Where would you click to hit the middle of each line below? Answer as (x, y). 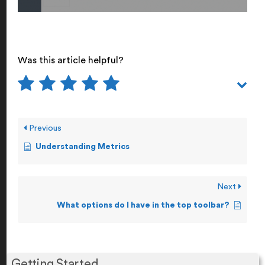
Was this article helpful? (71, 61)
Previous (44, 129)
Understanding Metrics (83, 147)
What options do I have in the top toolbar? (143, 206)
